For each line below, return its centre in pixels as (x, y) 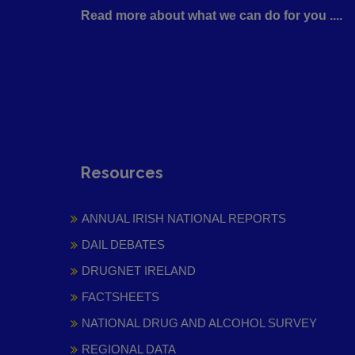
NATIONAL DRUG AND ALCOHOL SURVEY (199, 323)
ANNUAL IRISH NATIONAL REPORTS (184, 219)
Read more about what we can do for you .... (212, 16)
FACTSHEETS (120, 297)
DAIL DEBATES (123, 245)
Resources (122, 173)
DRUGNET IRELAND (139, 271)
